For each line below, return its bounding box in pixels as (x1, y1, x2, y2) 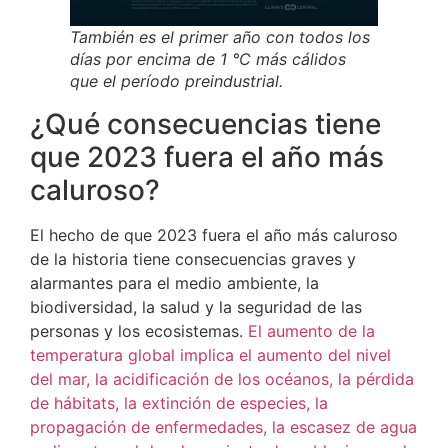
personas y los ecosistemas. (30, 321, 248, 342)
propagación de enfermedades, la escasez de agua (30, 417, 417, 438)
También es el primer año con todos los (70, 27, 370, 48)
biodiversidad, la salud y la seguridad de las (30, 297, 362, 318)
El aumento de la (248, 321, 375, 342)
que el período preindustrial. (70, 71, 283, 92)
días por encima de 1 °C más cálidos (70, 49, 346, 70)
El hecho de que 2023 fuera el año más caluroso (30, 225, 398, 246)
